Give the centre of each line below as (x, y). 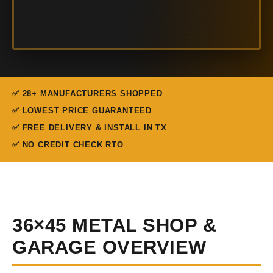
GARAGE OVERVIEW (109, 247)
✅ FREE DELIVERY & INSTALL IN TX (90, 128)
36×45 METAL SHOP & (114, 225)
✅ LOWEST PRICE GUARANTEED (82, 111)
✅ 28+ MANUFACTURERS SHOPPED (87, 94)
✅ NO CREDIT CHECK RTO (68, 145)
